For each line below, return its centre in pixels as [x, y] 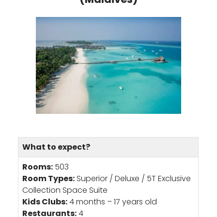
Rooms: [38, 167]
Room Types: [49, 179]
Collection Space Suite [65, 190]
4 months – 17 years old [112, 202]
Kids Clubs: [45, 202]
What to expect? [56, 147]
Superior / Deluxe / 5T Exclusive [133, 179]
